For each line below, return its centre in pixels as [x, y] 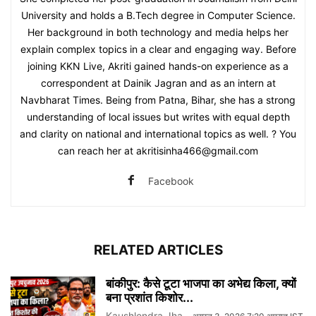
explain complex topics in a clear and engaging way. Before [158, 49]
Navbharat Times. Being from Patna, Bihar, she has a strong [158, 100]
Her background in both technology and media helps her [158, 32]
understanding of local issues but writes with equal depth [158, 117]
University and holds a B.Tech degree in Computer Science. [158, 16]
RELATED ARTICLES [158, 250]
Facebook [171, 181]
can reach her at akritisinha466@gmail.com [158, 151]
